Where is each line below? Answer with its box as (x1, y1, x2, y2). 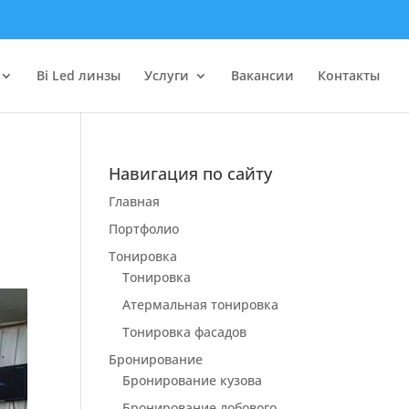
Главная (109, 193, 161, 210)
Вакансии (231, 67, 294, 84)
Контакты (318, 67, 380, 84)
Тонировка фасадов (122, 323, 247, 341)
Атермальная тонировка (122, 296, 279, 313)
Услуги (144, 67, 189, 84)
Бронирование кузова (122, 372, 263, 389)
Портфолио (109, 220, 180, 237)
